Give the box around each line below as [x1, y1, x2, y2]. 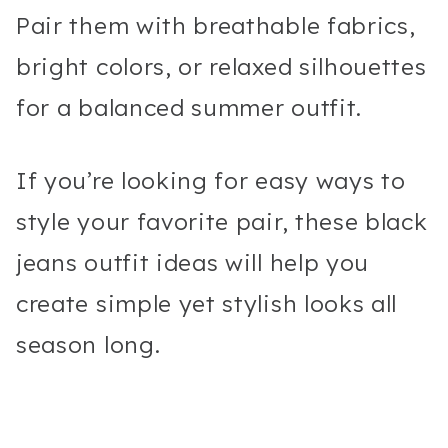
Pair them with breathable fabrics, [16, 10, 416, 40]
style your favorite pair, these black [16, 206, 428, 236]
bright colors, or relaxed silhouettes [16, 51, 427, 81]
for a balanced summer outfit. [16, 92, 363, 122]
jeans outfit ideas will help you [16, 247, 370, 277]
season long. [16, 329, 161, 359]
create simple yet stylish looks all [16, 288, 398, 318]
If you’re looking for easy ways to [16, 165, 406, 195]
